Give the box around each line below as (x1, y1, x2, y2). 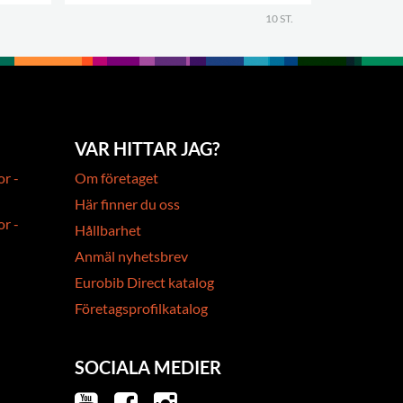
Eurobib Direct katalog (75, 273, 215, 291)
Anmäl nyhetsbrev (75, 247, 189, 264)
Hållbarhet (75, 221, 142, 238)
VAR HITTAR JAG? (75, 138, 220, 159)
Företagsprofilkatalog (75, 300, 209, 317)
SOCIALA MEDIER (75, 356, 222, 378)
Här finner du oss (75, 195, 181, 212)
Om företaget (75, 169, 159, 186)
